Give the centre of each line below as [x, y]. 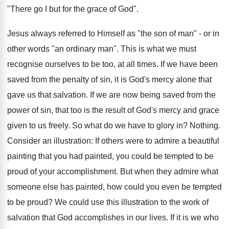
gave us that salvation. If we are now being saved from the [111, 95]
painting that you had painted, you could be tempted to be [110, 156]
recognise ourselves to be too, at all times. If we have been [112, 64]
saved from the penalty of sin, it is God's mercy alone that [109, 79]
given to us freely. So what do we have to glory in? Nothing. [114, 125]
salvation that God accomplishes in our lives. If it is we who [113, 217]
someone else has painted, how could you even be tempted [114, 187]
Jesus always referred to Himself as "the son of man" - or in [113, 33]
